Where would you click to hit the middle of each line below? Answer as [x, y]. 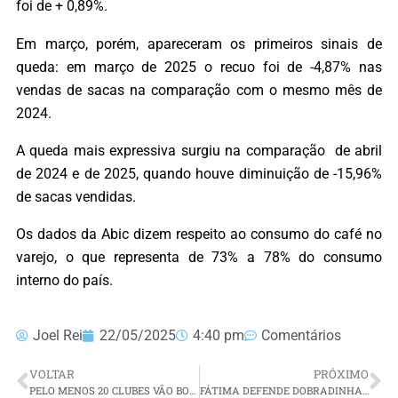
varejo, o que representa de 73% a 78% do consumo [199, 258]
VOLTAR [52, 374]
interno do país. [64, 281]
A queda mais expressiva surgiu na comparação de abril [199, 150]
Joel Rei [58, 336]
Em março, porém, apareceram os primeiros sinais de [199, 44]
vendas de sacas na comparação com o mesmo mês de [199, 90]
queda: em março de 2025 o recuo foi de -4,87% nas [199, 67]
